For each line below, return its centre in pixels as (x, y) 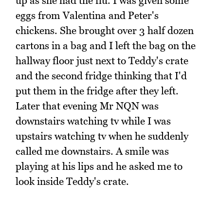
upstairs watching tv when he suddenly (102, 136)
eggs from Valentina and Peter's (87, 16)
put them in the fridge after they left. (97, 91)
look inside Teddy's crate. (72, 182)
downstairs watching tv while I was (93, 121)
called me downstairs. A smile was (92, 151)
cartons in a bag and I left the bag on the (106, 46)
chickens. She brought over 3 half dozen (105, 31)
